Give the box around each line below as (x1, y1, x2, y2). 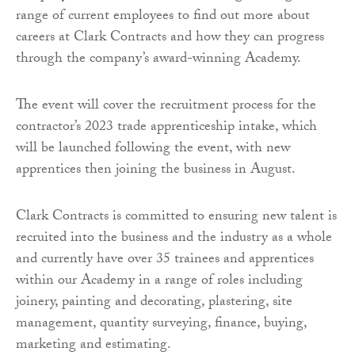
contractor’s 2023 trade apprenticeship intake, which (16, 115, 317, 140)
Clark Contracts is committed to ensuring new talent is (16, 204, 337, 230)
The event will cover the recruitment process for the (16, 94, 316, 119)
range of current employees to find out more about (16, 4, 310, 29)
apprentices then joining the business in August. (16, 158, 296, 183)
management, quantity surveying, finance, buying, (16, 311, 307, 337)
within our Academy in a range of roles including (16, 269, 303, 294)
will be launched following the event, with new (16, 136, 290, 162)
